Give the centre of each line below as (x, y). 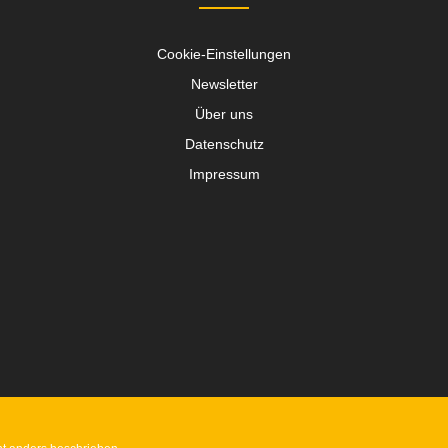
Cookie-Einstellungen (224, 53)
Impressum (224, 173)
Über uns (224, 113)
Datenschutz (224, 143)
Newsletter (224, 83)
